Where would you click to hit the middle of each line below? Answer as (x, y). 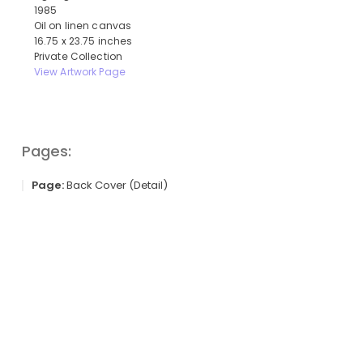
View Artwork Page (79, 73)
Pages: (46, 152)
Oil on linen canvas (83, 26)
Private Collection (78, 57)
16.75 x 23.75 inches (83, 42)
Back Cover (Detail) (115, 186)
